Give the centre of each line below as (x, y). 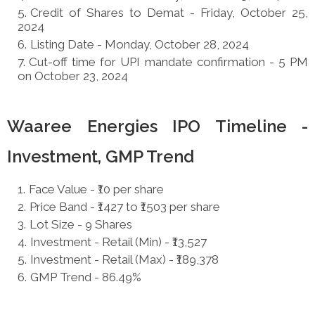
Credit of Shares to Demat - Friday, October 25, (169, 12)
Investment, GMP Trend (101, 156)
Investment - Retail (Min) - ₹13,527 (118, 242)
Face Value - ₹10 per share (96, 189)
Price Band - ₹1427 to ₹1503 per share (125, 206)
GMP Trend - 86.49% (86, 277)
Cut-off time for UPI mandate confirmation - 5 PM (168, 62)
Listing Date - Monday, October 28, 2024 (140, 44)
